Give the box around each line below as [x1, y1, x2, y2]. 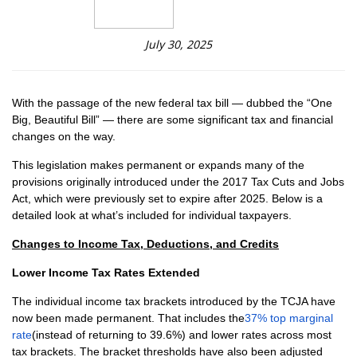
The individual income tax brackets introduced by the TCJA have [12, 295, 335, 308]
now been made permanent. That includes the [12, 312, 245, 324]
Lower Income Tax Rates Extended [12, 266, 200, 279]
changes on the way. [12, 130, 116, 143]
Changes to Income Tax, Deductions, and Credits [12, 237, 279, 250]
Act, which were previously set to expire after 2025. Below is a [12, 192, 323, 205]
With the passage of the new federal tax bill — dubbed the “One [12, 96, 332, 109]
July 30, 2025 [145, 37, 212, 52]
